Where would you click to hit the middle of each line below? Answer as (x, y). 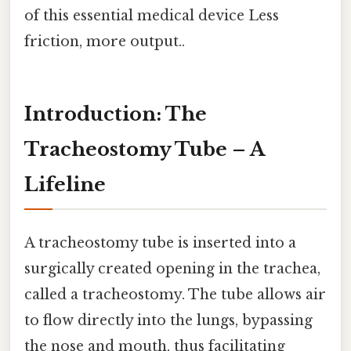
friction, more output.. (105, 41)
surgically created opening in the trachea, (172, 268)
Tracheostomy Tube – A (145, 149)
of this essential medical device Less (152, 15)
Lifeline (65, 184)
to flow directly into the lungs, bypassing (168, 320)
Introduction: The (116, 114)
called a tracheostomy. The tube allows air (175, 294)
